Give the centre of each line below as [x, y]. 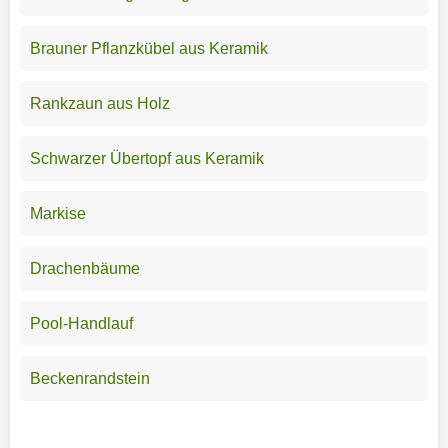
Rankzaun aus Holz [99, 103]
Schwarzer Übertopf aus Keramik [146, 158]
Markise [57, 213]
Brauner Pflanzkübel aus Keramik [148, 48]
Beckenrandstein [89, 378]
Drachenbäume [84, 268]
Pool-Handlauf [81, 323]
